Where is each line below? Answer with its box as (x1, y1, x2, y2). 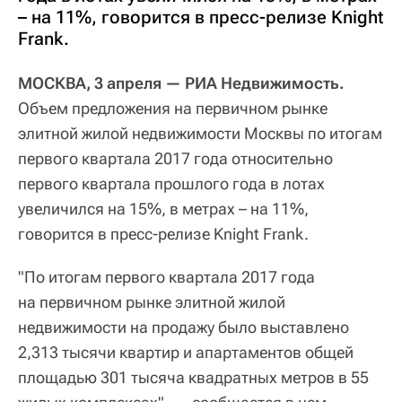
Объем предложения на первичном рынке (18, 99, 328, 118)
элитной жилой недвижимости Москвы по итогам (18, 124, 382, 144)
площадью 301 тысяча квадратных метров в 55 (18, 368, 369, 388)
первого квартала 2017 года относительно (18, 149, 333, 169)
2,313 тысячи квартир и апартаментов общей (18, 343, 354, 363)
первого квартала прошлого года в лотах (18, 174, 325, 194)
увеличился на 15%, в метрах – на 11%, (18, 199, 309, 219)
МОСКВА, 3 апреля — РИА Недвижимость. (18, 74, 345, 93)
